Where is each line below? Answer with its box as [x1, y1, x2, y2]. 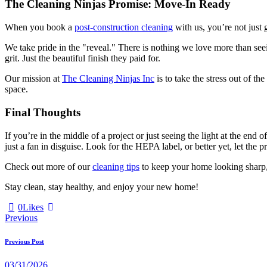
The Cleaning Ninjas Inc [62, 73, 154, 84]
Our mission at [5, 73, 62, 84]
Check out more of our [5, 161, 92, 172]
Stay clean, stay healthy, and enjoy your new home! [5, 181, 198, 192]
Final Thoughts [5, 105, 80, 119]
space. [5, 84, 28, 95]
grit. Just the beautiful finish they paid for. [5, 53, 160, 64]
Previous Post [5, 238, 44, 246]
